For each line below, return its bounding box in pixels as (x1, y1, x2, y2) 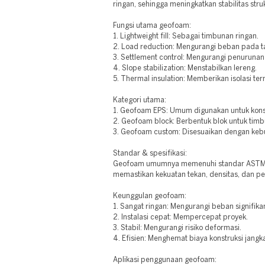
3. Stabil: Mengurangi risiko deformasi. (113, 225, 242, 231)
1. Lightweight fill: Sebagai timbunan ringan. (113, 33, 259, 40)
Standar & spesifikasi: (113, 150, 188, 157)
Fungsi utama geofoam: (113, 22, 192, 29)
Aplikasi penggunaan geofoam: (113, 257, 217, 263)
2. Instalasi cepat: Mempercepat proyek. (113, 214, 248, 221)
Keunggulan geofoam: (113, 193, 187, 199)
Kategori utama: (113, 97, 167, 104)
